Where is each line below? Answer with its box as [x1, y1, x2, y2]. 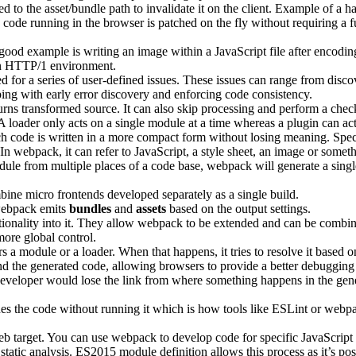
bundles [69, 202, 111, 215]
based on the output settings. [166, 202, 311, 215]
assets [136, 202, 166, 215]
